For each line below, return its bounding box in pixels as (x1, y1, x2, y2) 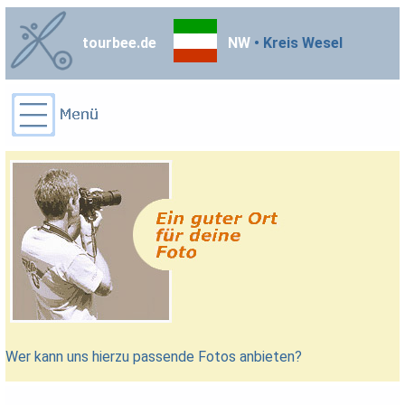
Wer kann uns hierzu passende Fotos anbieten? (5, 347, 303, 365)
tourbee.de (82, 33, 157, 52)
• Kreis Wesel (250, 33, 344, 52)
